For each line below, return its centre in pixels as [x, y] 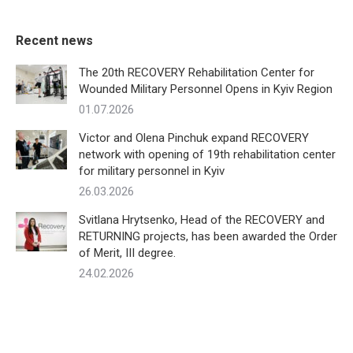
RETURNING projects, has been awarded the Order [208, 236]
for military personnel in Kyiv [152, 171]
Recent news [54, 41]
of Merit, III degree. [127, 253]
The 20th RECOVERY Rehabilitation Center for [197, 72]
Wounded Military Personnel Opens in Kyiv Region [206, 89]
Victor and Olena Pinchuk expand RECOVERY [194, 138]
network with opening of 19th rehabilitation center [207, 154]
